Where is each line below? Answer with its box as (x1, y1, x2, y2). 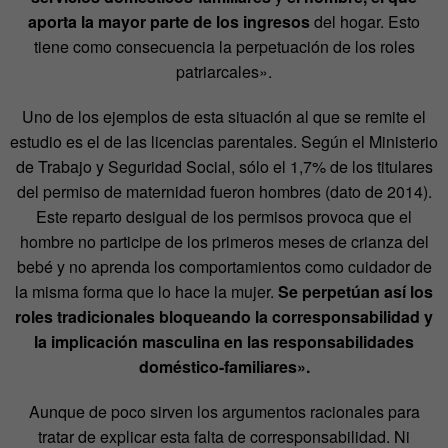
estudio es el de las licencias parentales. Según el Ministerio (10, 129, 438, 153)
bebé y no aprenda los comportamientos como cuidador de (16, 254, 432, 278)
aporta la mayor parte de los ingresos (28, 9, 310, 33)
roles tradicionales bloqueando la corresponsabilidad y (15, 304, 433, 328)
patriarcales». (176, 59, 272, 83)
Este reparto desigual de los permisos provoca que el (36, 204, 412, 228)
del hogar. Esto (310, 9, 420, 33)
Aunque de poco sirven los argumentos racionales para (28, 399, 420, 423)
